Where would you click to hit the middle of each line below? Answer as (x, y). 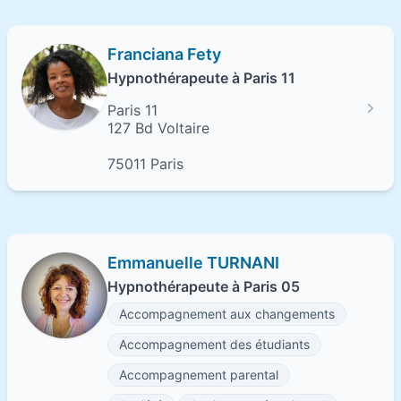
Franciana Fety (164, 54)
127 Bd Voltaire (158, 128)
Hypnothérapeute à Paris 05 (204, 286)
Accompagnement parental (199, 375)
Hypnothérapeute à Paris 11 (201, 78)
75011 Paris (145, 164)
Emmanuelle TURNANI (193, 263)
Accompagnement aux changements (227, 314)
